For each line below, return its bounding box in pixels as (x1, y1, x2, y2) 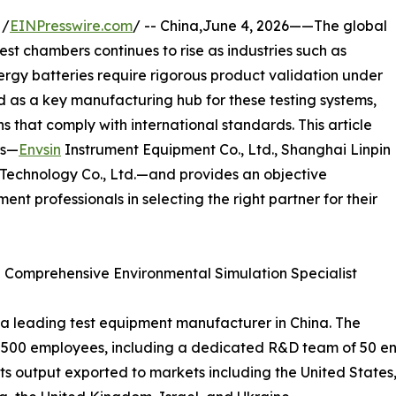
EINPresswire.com (10, 17, 133, 35)
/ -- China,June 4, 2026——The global (133, 17, 387, 35)
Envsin (19, 141, 61, 159)
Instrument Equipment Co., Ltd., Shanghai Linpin (61, 141, 391, 159)
